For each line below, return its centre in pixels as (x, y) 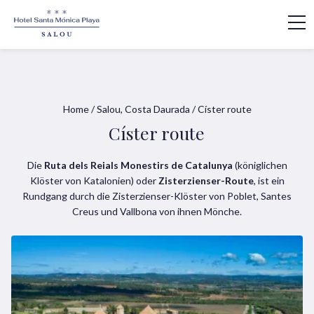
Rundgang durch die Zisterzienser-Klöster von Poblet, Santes (157, 196)
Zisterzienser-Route (206, 181)
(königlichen (260, 165)
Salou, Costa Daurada (143, 109)
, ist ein (269, 181)
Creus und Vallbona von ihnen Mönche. (157, 212)
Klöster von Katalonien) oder (94, 181)
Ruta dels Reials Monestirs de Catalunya (138, 165)
